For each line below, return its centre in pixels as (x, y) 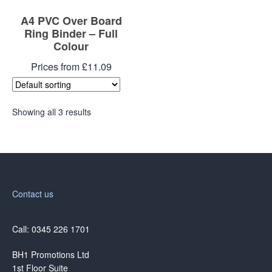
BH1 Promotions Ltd (51, 254)
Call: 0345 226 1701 (51, 229)
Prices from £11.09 (71, 66)
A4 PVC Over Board (71, 20)
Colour (71, 46)
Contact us (33, 193)
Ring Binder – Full (71, 33)
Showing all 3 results (52, 112)
